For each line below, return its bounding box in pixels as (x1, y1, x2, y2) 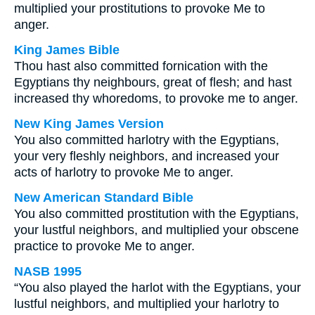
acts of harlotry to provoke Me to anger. (14, 165, 233, 179)
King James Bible (14, 43, 120, 57)
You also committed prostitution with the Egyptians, (14, 207, 299, 221)
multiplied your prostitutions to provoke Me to (14, 1, 265, 15)
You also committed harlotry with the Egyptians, (14, 133, 279, 147)
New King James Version (14, 117, 164, 131)
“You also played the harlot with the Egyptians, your (14, 281, 301, 295)
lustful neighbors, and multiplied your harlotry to (14, 297, 279, 311)
